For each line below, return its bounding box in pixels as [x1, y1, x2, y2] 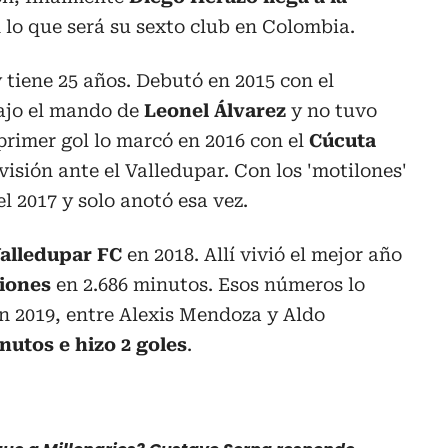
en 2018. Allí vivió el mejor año [122, 243, 402, 265]
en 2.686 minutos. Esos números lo [51, 273, 365, 295]
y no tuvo [286, 99, 377, 121]
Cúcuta [309, 129, 376, 151]
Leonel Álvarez [144, 99, 286, 121]
